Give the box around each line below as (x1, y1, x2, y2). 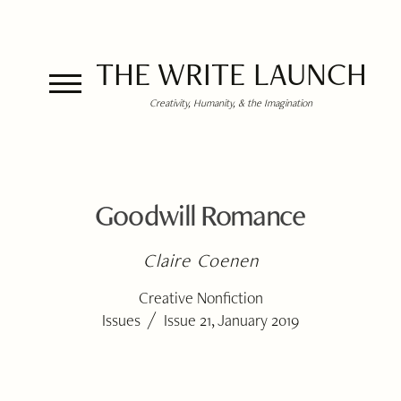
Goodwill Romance (94, 195, 305, 235)
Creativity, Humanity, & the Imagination (149, 96, 312, 109)
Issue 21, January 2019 (164, 310, 300, 330)
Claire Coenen (143, 248, 259, 272)
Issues (101, 310, 141, 330)
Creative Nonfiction (138, 287, 263, 308)
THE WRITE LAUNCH (95, 53, 367, 95)
